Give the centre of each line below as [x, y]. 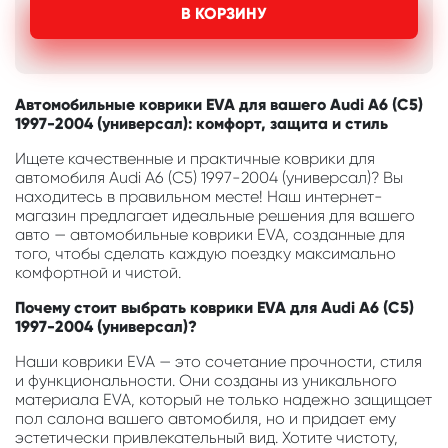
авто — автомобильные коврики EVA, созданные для [210, 235]
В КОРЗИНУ [224, 14]
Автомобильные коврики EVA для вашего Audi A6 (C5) [219, 105]
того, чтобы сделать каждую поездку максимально [205, 254]
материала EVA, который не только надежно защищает [223, 400]
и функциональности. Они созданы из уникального [206, 381]
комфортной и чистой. [98, 273]
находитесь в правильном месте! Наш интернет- [199, 197]
